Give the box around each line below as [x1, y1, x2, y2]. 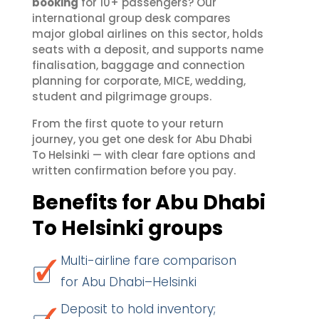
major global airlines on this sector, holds [32, 26, 263, 41]
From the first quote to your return [32, 116, 224, 131]
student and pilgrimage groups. [32, 89, 211, 104]
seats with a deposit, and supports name [32, 42, 263, 57]
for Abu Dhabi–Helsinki [61, 273, 197, 291]
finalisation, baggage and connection [32, 58, 245, 73]
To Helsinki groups [32, 214, 223, 242]
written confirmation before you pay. [32, 163, 236, 178]
